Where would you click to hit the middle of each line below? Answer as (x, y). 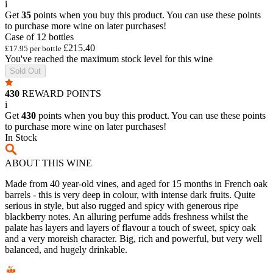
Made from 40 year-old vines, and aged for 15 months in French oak (136, 183)
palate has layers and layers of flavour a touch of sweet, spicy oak (130, 227)
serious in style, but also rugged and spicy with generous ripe (122, 205)
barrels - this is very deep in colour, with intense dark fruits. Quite (130, 194)
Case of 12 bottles (39, 37)
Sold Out (25, 71)
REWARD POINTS (60, 93)
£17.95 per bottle (33, 48)
